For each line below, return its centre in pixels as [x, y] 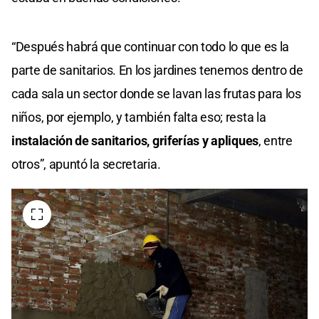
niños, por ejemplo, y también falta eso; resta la [139, 117]
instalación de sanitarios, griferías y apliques [135, 140]
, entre [275, 140]
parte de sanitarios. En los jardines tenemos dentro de [157, 70]
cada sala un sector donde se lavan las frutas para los [156, 93]
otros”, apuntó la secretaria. [86, 164]
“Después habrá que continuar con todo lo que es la [151, 46]
